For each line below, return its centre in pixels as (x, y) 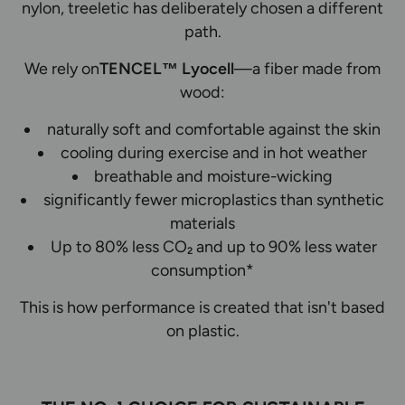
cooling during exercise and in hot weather (213, 152)
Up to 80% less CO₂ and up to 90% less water (213, 246)
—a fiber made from (307, 68)
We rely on (62, 68)
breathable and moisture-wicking (214, 175)
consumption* (202, 269)
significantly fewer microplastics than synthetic (213, 199)
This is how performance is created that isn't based (202, 306)
